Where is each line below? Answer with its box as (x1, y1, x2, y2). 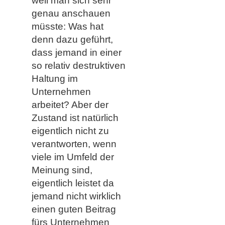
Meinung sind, (31, 164, 92, 175)
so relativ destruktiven (31, 60, 126, 71)
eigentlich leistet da (31, 177, 114, 188)
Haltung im (31, 73, 78, 84)
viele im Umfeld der (31, 151, 114, 162)
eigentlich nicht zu (31, 125, 109, 136)
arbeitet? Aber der (31, 99, 108, 110)
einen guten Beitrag (31, 203, 116, 214)
